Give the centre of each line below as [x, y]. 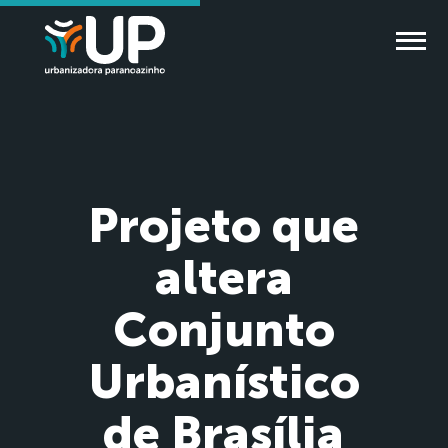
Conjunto [223, 329]
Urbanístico [223, 381]
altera [223, 277]
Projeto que [224, 225]
